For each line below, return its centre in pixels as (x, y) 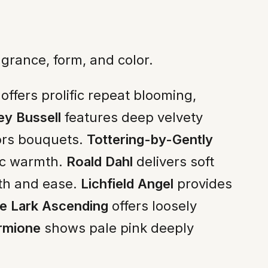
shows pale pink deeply (117, 228)
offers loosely (153, 205)
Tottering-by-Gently (150, 139)
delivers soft (173, 161)
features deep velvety (132, 117)
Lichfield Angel (127, 183)
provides (203, 183)
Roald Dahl (100, 161)
